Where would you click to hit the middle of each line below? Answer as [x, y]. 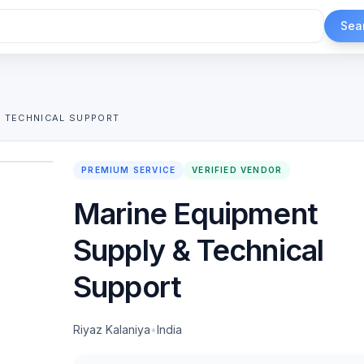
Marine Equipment [195, 214]
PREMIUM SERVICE [129, 170]
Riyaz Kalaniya [112, 329]
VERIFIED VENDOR [237, 170]
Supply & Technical [198, 250]
